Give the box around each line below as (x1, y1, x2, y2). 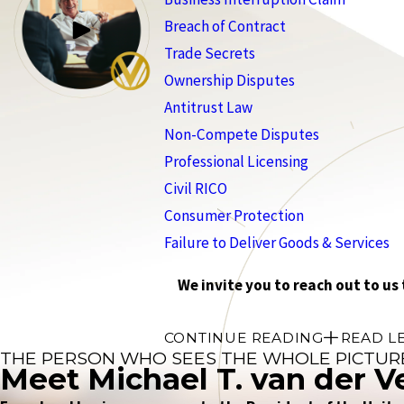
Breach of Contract (163, 15, 286, 36)
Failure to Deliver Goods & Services (163, 232, 390, 252)
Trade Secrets (163, 42, 255, 63)
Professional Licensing (163, 151, 308, 171)
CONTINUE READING (163, 329, 324, 346)
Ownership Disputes (163, 69, 295, 90)
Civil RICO (163, 178, 227, 198)
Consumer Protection (163, 205, 304, 225)
